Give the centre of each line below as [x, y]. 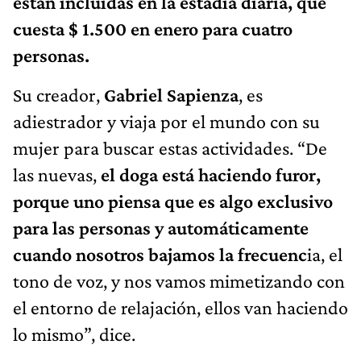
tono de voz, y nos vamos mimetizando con [179, 280]
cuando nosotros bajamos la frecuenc [160, 254]
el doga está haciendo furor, [211, 174]
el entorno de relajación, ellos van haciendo [180, 307]
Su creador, [56, 94]
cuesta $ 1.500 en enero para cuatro [153, 28]
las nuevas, [57, 174]
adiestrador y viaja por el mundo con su [166, 121]
